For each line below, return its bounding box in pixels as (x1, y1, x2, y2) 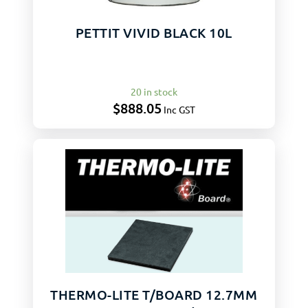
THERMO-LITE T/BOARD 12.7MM (50, 285, 258, 303)
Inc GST (163, 103, 195, 116)
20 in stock (130, 85, 177, 98)
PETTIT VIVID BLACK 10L (75, 23, 232, 41)
